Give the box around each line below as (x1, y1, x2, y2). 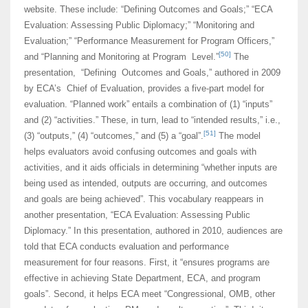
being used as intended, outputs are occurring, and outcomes (24, 178, 267, 189)
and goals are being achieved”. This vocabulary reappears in (24, 194, 263, 205)
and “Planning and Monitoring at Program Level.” (24, 52, 219, 63)
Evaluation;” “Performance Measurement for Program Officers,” (24, 36, 274, 47)
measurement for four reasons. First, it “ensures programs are (24, 257, 269, 268)
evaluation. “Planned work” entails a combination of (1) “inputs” (24, 99, 272, 110)
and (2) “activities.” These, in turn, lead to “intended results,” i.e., (24, 115, 280, 126)
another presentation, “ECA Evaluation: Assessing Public (24, 210, 250, 221)
